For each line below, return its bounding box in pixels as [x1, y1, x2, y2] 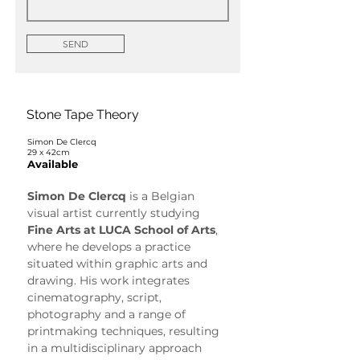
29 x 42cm [27, 146, 70, 157]
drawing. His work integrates [27, 272, 193, 288]
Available [27, 157, 78, 170]
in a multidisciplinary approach [27, 340, 205, 355]
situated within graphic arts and [27, 256, 211, 271]
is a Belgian [126, 188, 198, 203]
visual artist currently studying [27, 205, 203, 220]
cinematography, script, [27, 289, 165, 305]
